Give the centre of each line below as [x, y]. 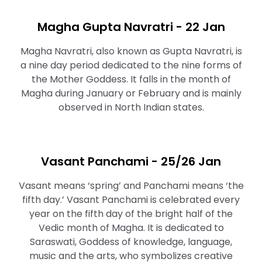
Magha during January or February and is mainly [131, 93]
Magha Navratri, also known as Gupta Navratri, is [131, 51]
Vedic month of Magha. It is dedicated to [131, 228]
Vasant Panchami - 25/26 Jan [131, 161]
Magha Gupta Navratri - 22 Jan [131, 27]
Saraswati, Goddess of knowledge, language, [131, 242]
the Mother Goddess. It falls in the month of [131, 79]
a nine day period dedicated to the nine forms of [131, 65]
